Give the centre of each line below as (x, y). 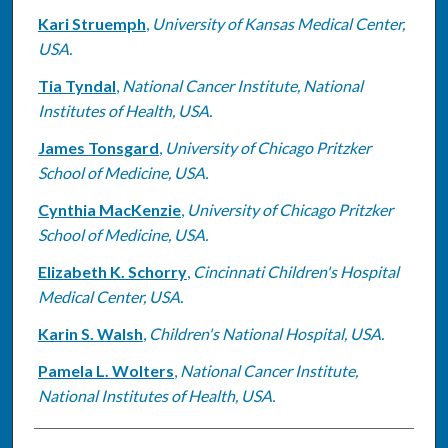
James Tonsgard (98, 147)
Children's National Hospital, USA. (266, 333)
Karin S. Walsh (90, 333)
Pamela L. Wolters (105, 370)
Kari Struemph (91, 23)
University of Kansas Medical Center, (278, 23)
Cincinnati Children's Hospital (295, 271)
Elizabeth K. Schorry (112, 271)
